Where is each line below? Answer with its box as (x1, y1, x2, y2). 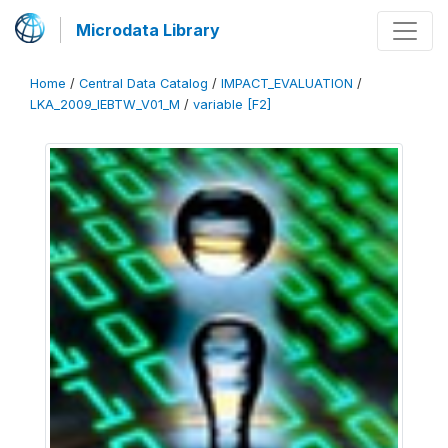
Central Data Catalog (79, 76, 208, 91)
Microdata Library (76, 20, 220, 40)
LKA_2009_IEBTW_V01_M (30, 97, 180, 112)
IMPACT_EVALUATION (221, 76, 353, 91)
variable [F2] (193, 97, 271, 112)
